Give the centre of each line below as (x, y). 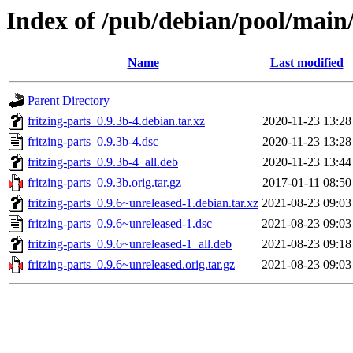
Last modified (307, 63)
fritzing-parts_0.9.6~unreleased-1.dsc (120, 224)
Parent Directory (69, 101)
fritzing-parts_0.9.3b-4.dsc (93, 142)
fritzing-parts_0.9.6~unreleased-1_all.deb (130, 244)
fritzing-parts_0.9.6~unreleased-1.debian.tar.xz (143, 203)
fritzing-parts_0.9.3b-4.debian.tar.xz (116, 121)
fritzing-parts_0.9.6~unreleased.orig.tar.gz (131, 265)
